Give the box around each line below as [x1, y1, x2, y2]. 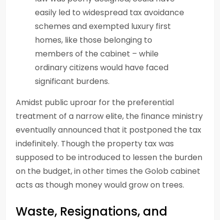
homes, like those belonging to [35, 34, 152, 46]
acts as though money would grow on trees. [16, 179, 184, 191]
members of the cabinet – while [35, 48, 159, 59]
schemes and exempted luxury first [35, 20, 171, 32]
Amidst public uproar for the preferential [16, 96, 174, 108]
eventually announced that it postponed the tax [16, 124, 201, 136]
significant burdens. [35, 75, 110, 87]
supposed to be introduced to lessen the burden [16, 151, 202, 163]
